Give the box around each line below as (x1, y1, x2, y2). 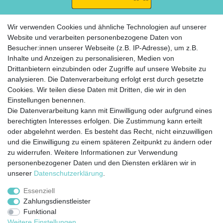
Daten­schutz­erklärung (34, 169, 103, 177)
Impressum (92, 127, 136, 137)
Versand (95, 146, 128, 156)
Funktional (23, 208, 56, 216)
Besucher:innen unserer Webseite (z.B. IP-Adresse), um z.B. (7, 44, 198, 52)
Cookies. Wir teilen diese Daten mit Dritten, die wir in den (7, 86, 186, 94)
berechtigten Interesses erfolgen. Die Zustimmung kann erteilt (7, 117, 202, 125)
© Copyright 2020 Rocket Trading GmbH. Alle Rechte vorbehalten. (7, 196, 216, 204)
